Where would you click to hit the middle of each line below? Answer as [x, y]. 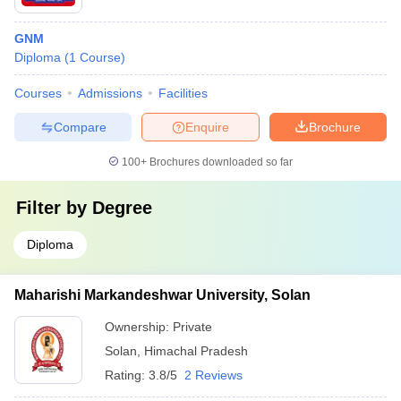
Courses [38, 93]
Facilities [183, 93]
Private [192, 327]
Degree [122, 208]
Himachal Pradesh [196, 351]
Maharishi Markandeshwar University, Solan [162, 295]
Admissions [110, 93]
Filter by [54, 208]
